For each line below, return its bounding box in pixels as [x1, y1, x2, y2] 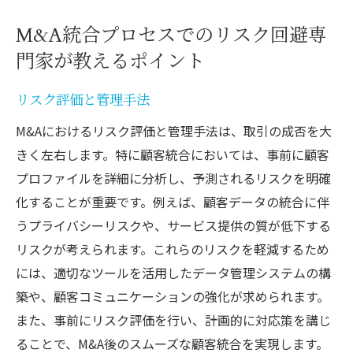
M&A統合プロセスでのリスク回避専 [16, 22, 327, 49]
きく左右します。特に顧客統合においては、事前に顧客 [16, 144, 329, 164]
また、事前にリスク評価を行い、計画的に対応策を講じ [16, 310, 331, 329]
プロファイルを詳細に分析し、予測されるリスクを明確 [16, 168, 331, 188]
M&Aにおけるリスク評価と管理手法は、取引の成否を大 [16, 121, 332, 140]
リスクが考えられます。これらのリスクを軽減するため [16, 239, 329, 258]
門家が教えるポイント [16, 48, 205, 75]
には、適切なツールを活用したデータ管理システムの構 [16, 262, 331, 282]
